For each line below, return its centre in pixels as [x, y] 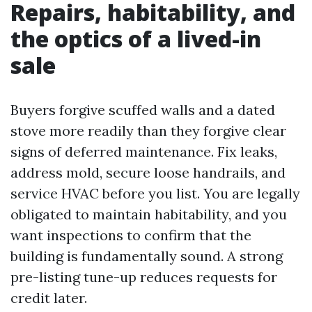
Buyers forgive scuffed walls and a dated [143, 110]
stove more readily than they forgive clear [148, 131]
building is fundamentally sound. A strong [147, 256]
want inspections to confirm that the [131, 235]
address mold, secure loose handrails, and [148, 172]
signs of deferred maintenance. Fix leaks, [144, 151]
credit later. [49, 298]
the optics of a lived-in [136, 39]
